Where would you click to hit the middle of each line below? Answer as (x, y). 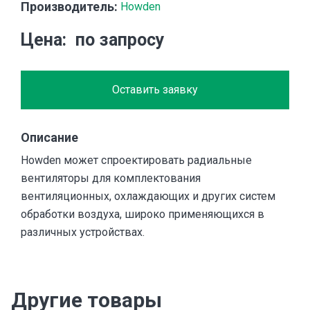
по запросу (120, 40)
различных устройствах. (83, 232)
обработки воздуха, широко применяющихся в (143, 215)
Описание (49, 138)
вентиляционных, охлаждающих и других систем (148, 197)
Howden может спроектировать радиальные (136, 161)
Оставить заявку (155, 90)
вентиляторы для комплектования (111, 179)
